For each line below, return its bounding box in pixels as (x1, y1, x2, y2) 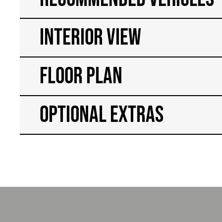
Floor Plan (40, 62, 123, 90)
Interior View (40, 23, 142, 52)
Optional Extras (40, 101, 164, 129)
